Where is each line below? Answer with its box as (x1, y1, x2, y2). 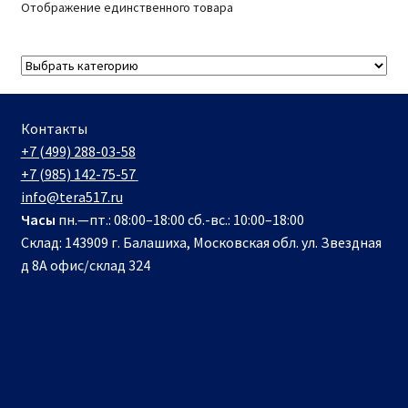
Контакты (20, 118, 87, 138)
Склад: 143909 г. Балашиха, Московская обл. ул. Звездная (20, 232, 382, 251)
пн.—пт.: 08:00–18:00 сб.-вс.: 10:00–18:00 (55, 209, 304, 229)
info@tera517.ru (20, 187, 123, 206)
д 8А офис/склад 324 (20, 255, 150, 274)
